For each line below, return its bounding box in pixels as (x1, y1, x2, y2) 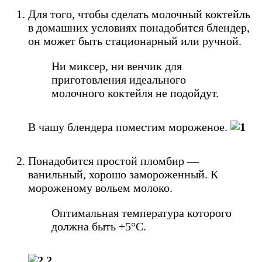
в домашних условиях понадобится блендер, (28, 20, 250, 34)
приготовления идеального (51, 73, 186, 86)
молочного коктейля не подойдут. (51, 86, 219, 99)
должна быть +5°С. (51, 219, 146, 233)
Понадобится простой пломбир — (28, 154, 199, 167)
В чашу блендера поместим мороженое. (28, 120, 230, 133)
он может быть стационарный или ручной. (28, 34, 242, 47)
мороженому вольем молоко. (28, 181, 173, 194)
